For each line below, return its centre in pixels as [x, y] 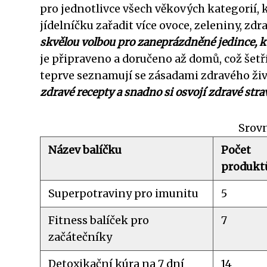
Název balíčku [85, 150]
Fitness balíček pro [99, 220]
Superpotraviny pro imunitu [124, 193]
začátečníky [80, 237]
